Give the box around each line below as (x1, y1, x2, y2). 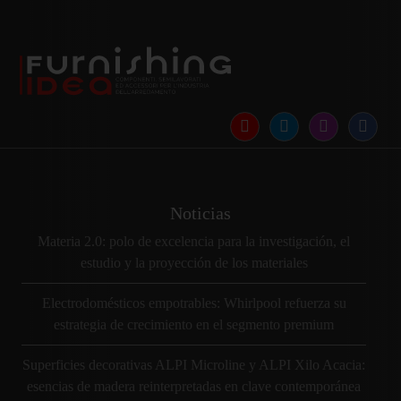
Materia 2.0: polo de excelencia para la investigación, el (38, 234, 350, 250)
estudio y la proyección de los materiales (80, 255, 308, 271)
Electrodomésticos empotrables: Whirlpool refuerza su (41, 295, 346, 311)
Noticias (170, 203, 231, 224)
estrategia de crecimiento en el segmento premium (54, 317, 334, 333)
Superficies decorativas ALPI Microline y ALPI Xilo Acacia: (22, 357, 365, 373)
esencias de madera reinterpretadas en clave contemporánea (27, 379, 361, 395)
